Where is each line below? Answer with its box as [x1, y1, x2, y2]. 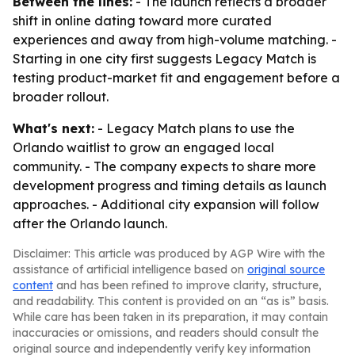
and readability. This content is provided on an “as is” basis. [13, 294, 329, 308]
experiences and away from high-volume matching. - [13, 32, 337, 48]
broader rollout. [13, 89, 109, 105]
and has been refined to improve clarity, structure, [53, 278, 322, 292]
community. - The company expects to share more [13, 158, 316, 174]
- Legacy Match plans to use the [94, 120, 295, 136]
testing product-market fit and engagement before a [13, 70, 340, 86]
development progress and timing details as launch [13, 177, 326, 193]
